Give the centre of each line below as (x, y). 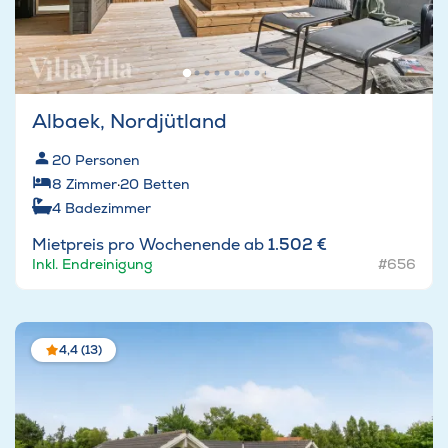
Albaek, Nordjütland (129, 121)
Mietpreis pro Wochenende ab (150, 245)
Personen (107, 160)
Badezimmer (108, 208)
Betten (166, 184)
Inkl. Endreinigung (92, 264)
